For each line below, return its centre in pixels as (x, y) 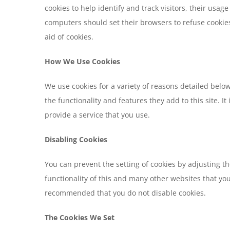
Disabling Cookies (76, 139)
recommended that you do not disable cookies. (125, 193)
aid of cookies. (69, 37)
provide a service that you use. (97, 115)
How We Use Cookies (82, 61)
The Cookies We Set (80, 217)
